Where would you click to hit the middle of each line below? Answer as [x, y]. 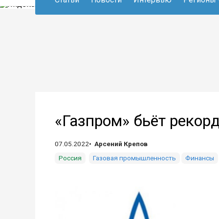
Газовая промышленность [134, 158]
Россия [70, 158]
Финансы [200, 158]
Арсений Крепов [121, 144]
